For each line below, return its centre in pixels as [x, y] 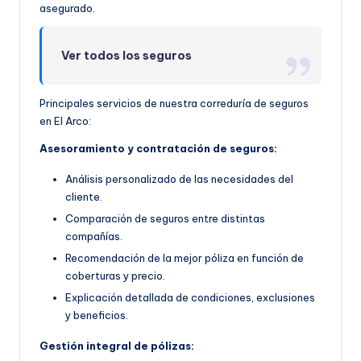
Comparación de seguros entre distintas [165, 218]
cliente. [84, 196]
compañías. [94, 236]
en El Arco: [65, 120]
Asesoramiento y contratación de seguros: [158, 148]
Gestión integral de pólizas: [117, 345]
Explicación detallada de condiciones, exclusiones [190, 297]
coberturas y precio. [115, 275]
